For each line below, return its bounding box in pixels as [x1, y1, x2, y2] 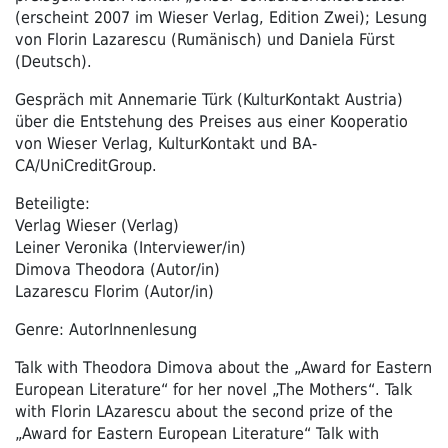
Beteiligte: [15, 193, 90, 213]
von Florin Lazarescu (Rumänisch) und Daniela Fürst [15, 29, 395, 49]
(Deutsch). [15, 51, 92, 71]
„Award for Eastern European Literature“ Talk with [15, 423, 379, 443]
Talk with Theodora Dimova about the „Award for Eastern [15, 357, 432, 377]
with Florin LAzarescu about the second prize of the [15, 401, 393, 421]
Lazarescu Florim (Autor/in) [15, 281, 214, 301]
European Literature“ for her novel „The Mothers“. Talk [15, 379, 412, 399]
